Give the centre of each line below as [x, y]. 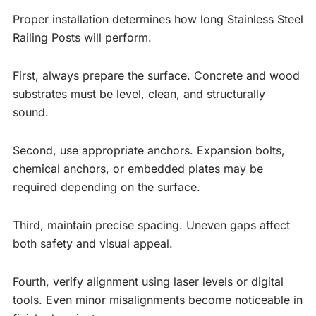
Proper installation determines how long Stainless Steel [158, 19]
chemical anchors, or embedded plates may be [138, 168]
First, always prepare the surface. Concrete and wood [156, 75]
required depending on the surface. [107, 187]
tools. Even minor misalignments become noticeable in [158, 299]
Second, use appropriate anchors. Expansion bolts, [149, 150]
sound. [31, 112]
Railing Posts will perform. [82, 37]
